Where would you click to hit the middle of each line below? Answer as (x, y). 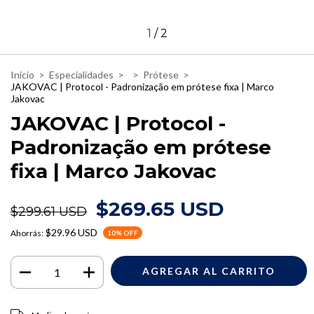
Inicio (22, 74)
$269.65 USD (160, 209)
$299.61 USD (49, 211)
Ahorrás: (27, 233)
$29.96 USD (71, 233)
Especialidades (81, 74)
